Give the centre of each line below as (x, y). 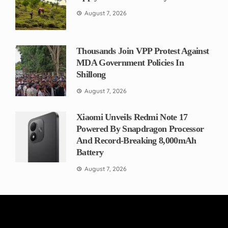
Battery (90, 152)
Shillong (91, 74)
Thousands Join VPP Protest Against (143, 51)
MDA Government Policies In (130, 62)
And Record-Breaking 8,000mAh (136, 140)
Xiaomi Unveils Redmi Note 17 (132, 117)
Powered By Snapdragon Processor (140, 129)
